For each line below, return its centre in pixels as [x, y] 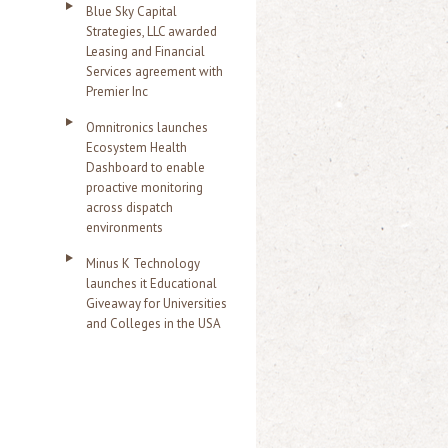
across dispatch [129, 207]
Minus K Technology [143, 263]
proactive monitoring [144, 187]
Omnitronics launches [147, 127]
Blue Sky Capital [131, 11]
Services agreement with [154, 71]
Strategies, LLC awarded [151, 31]
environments [124, 227]
